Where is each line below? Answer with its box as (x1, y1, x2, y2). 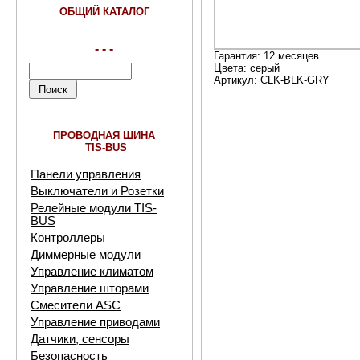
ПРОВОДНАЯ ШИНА (53, 129, 156, 141)
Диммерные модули (31, 248, 141, 261)
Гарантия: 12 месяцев (214, 50, 319, 62)
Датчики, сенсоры (31, 333, 129, 346)
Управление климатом (31, 265, 153, 278)
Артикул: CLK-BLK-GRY (214, 74, 329, 86)
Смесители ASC (31, 299, 121, 312)
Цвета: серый (214, 62, 280, 74)
